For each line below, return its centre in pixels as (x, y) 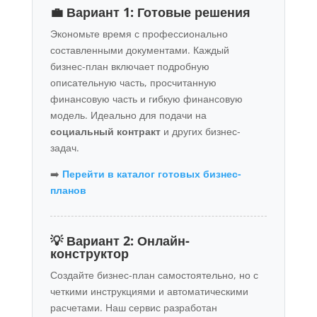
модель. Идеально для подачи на (128, 115)
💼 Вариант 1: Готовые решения (150, 12)
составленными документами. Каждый (139, 50)
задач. (64, 147)
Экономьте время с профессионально (139, 33)
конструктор (89, 253)
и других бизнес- (200, 131)
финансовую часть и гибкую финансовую (146, 98)
